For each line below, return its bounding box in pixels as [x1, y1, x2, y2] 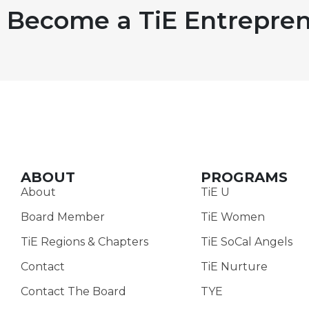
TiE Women [200, 210, 265, 223]
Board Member [21, 210, 105, 223]
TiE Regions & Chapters [21, 235, 148, 248]
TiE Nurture [200, 259, 268, 273]
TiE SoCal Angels [200, 235, 292, 248]
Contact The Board [21, 284, 126, 298]
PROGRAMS [200, 168, 288, 186]
